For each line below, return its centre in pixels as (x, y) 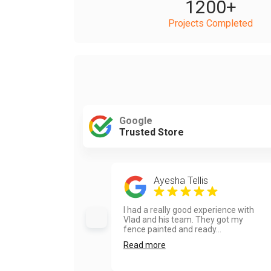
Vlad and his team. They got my (183, 220)
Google (136, 121)
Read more (144, 245)
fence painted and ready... (172, 229)
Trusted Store (152, 132)
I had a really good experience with (188, 210)
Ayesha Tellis (181, 181)
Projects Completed (211, 23)
